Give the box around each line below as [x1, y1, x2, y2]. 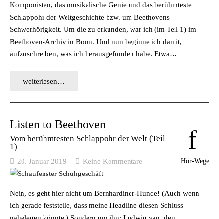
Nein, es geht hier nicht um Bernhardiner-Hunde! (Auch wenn [10, 189, 199, 197]
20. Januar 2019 [17, 157, 66, 165]
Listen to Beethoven [10, 118, 106, 131]
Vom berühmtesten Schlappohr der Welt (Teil [10, 133, 165, 143]
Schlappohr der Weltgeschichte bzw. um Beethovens [10, 13, 170, 21]
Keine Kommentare [83, 157, 142, 165]
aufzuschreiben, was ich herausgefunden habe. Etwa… [10, 49, 177, 58]
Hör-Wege [181, 157, 209, 165]
